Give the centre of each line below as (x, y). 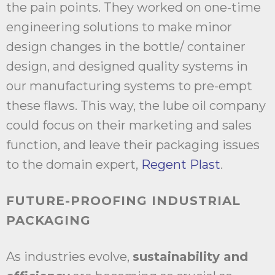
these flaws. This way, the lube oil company (136, 106)
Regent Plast (181, 165)
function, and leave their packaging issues (133, 145)
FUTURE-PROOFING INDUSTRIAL (123, 201)
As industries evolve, (69, 257)
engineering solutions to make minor (119, 27)
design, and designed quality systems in (127, 67)
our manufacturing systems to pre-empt (129, 86)
